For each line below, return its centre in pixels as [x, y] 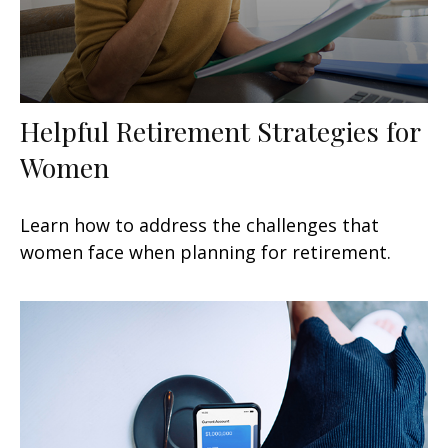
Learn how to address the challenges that [199, 224]
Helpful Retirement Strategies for [220, 130]
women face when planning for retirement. [205, 251]
